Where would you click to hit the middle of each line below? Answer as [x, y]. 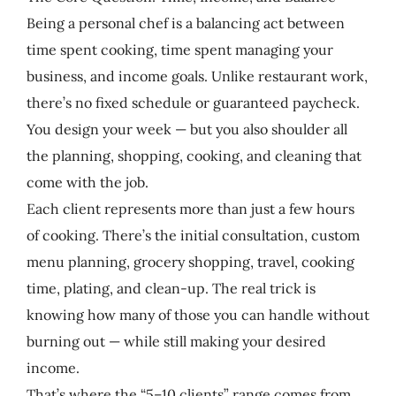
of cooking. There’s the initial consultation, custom [193, 235]
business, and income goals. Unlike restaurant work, [197, 76]
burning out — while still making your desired [176, 341]
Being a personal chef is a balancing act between [185, 23]
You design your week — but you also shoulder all [187, 129]
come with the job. [87, 182]
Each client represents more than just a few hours [190, 208]
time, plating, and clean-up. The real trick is [171, 288]
